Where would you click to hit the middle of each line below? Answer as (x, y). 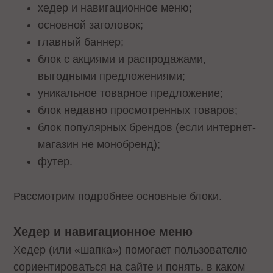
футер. (57, 161)
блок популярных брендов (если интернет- (147, 127)
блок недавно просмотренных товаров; (140, 110)
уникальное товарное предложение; (132, 93)
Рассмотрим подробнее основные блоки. (119, 196)
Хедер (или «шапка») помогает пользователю (131, 250)
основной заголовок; (92, 25)
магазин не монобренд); (101, 144)
